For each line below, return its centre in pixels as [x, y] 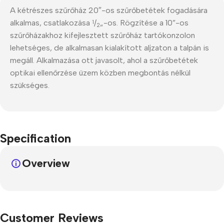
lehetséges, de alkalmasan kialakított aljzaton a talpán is [109, 47]
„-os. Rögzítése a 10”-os [144, 22]
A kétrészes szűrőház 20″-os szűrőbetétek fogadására [109, 10]
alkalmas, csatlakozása [51, 22]
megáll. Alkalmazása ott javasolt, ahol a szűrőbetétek [104, 60]
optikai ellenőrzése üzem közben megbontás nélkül [100, 72]
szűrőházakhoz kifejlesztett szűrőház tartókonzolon [102, 35]
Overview [46, 163]
